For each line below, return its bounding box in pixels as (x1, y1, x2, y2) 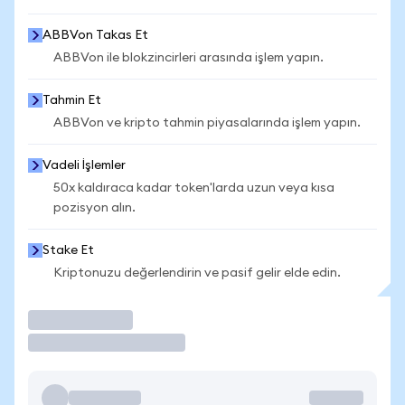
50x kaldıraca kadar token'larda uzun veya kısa (53, 182, 334, 194)
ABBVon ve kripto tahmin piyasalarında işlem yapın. (53, 117, 361, 129)
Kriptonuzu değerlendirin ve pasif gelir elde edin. (53, 267, 341, 279)
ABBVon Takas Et (42, 29, 148, 42)
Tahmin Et (42, 94, 101, 107)
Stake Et (42, 244, 94, 257)
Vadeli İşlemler (42, 159, 126, 172)
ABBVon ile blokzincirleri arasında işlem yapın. (53, 52, 324, 64)
